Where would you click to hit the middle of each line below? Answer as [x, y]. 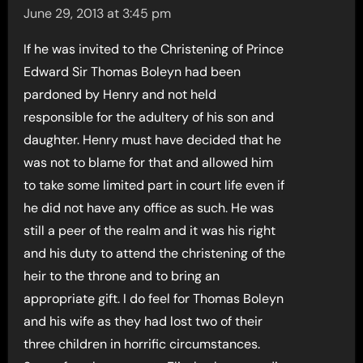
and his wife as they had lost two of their [143, 321]
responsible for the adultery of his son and [149, 117]
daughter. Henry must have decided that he [153, 139]
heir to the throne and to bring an [122, 275]
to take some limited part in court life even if [154, 185]
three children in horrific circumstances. [142, 344]
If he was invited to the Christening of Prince [154, 49]
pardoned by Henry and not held [120, 94]
